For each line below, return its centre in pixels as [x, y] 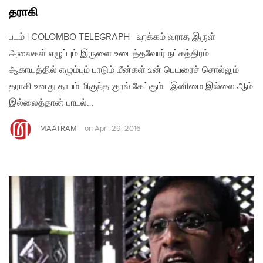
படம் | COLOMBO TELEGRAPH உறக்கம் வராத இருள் [112, 37]
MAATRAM [58, 129]
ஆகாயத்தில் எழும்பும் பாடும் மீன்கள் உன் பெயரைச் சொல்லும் [124, 70]
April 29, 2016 [118, 129]
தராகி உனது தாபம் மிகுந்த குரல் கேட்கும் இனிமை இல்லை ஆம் [131, 86]
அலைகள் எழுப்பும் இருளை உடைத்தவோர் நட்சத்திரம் [109, 53]
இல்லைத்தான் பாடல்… [51, 103]
